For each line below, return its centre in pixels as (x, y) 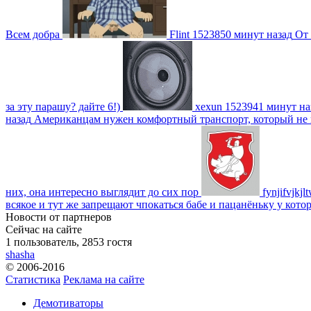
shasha (20, 254)
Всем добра (33, 34)
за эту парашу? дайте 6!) (63, 106)
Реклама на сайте (104, 279)
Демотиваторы (68, 303)
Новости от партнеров (59, 217)
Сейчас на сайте (44, 229)
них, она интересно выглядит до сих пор (102, 192)
